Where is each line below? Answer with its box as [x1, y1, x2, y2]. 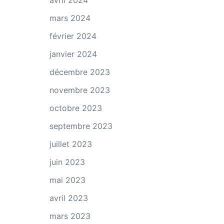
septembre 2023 [49, 121, 112, 131]
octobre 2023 [49, 103, 102, 113]
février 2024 [49, 31, 96, 41]
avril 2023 [49, 193, 88, 203]
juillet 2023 [49, 139, 92, 149]
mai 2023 [49, 175, 85, 185]
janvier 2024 [49, 49, 97, 59]
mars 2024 [49, 13, 90, 23]
